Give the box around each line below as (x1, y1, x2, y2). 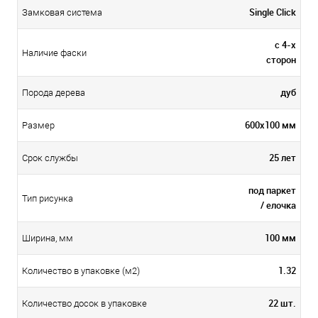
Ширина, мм (22, 233, 73, 244)
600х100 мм (245, 119, 296, 131)
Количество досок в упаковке (22, 298, 147, 309)
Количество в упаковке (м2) (22, 265, 140, 277)
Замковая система (22, 7, 102, 18)
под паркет (248, 184, 296, 197)
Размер (22, 120, 55, 131)
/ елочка (261, 199, 296, 212)
